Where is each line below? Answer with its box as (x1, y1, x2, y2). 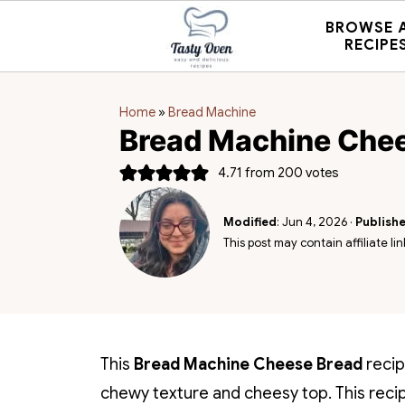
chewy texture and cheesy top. (100, 383, 335, 403)
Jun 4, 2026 (282, 214, 347, 230)
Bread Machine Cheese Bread (134, 354, 363, 374)
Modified (223, 214, 277, 230)
